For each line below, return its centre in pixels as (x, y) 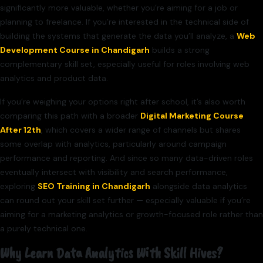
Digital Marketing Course (192, 116)
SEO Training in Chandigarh (94, 186)
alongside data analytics (199, 186)
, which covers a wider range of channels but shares (141, 130)
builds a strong (180, 50)
